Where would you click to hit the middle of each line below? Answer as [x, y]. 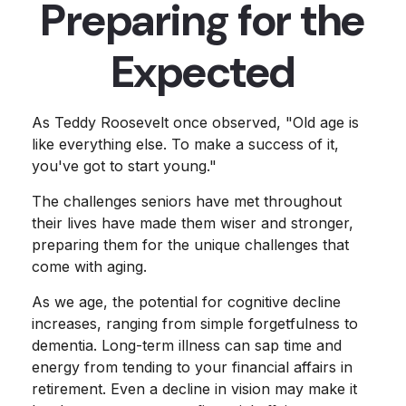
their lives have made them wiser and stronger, [193, 223]
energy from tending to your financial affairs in [192, 367]
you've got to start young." [124, 166]
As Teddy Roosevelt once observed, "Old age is [195, 122]
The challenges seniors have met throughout [187, 201]
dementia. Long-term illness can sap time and [187, 345]
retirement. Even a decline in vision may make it [194, 389]
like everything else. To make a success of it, [185, 144]
